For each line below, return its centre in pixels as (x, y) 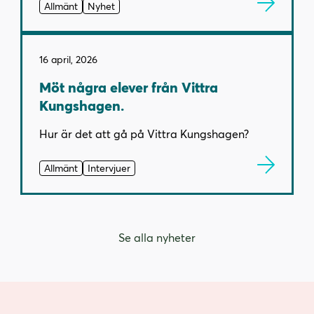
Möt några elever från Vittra (128, 87)
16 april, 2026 (68, 59)
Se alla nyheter (157, 238)
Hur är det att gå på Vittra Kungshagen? (144, 133)
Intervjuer (109, 168)
